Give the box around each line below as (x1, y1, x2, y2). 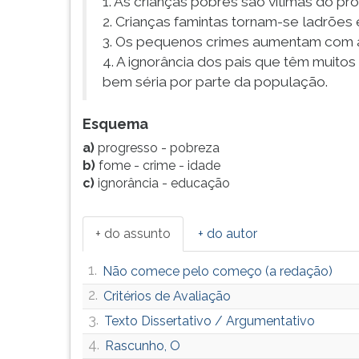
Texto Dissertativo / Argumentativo (104, 313, 315, 329)
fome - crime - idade (99, 158, 220, 173)
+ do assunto (95, 226, 171, 241)
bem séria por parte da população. (103, 74, 328, 90)
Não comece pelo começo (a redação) (103, 264, 333, 279)
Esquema (83, 115, 148, 132)
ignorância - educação (98, 175, 230, 191)
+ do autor (198, 226, 257, 241)
